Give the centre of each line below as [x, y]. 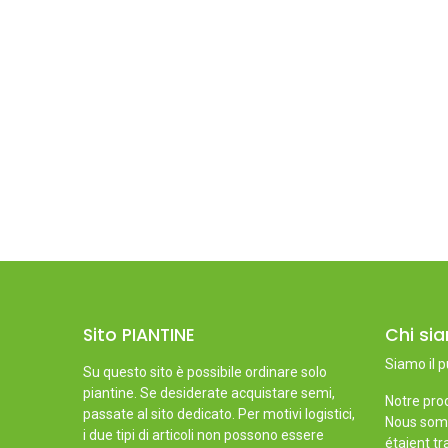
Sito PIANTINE [138, 334]
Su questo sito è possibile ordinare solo [204, 371]
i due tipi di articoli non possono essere [203, 434]
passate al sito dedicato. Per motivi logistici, [218, 413]
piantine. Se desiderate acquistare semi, [208, 392]
